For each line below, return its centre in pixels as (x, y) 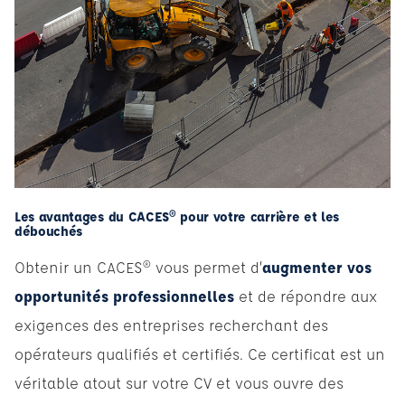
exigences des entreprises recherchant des (171, 325)
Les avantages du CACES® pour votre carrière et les (177, 216)
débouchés (49, 231)
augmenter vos (317, 267)
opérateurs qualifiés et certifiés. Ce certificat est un (200, 353)
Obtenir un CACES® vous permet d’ (138, 267)
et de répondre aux (306, 296)
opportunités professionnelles (124, 296)
